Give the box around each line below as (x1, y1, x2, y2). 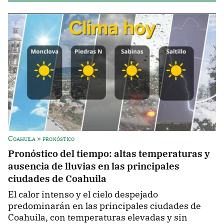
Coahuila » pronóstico (8, 133, 74, 143)
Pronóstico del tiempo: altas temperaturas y (8, 147, 210, 160)
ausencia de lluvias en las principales (8, 159, 179, 172)
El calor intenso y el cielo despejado (8, 188, 158, 200)
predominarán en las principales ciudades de (8, 200, 201, 212)
